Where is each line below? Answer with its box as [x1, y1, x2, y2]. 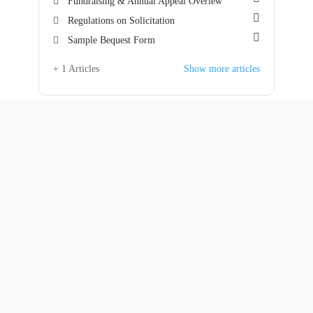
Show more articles [184, 64, 260, 74]
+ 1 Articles [53, 64, 99, 74]
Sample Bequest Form [68, 35, 155, 45]
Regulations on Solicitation [68, 15, 175, 26]
